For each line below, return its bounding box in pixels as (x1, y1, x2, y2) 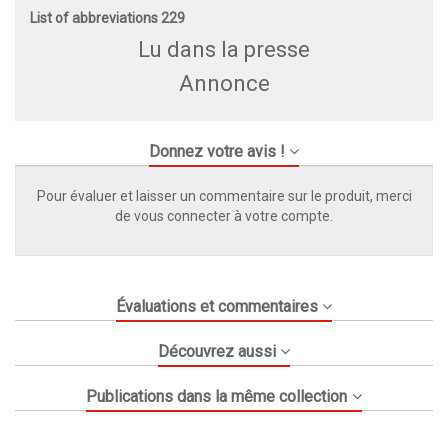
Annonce (178, 71, 270, 97)
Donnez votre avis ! (148, 142, 285, 162)
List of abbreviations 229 (30, 10, 185, 27)
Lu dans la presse (138, 37, 310, 63)
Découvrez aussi (157, 342, 276, 362)
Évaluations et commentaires (115, 297, 318, 317)
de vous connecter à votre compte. (115, 208, 333, 225)
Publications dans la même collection (86, 387, 348, 407)
